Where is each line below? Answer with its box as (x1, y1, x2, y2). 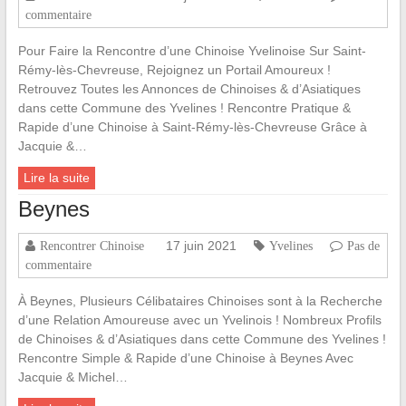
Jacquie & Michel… (17, 370, 128, 385)
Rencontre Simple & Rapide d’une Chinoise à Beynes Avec (17, 351, 353, 366)
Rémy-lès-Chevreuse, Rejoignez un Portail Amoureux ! (17, 63, 331, 78)
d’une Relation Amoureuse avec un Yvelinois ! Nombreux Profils (17, 313, 382, 328)
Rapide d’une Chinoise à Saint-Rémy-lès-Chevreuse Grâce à (17, 120, 367, 135)
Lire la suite (23, 170, 90, 186)
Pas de (346, 239, 380, 253)
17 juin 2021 (165, 238, 237, 254)
